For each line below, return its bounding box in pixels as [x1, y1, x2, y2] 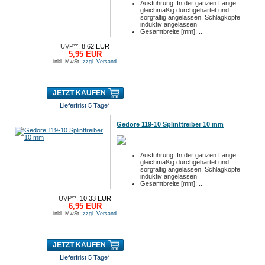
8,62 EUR [82, 43, 110, 50]
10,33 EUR [80, 195, 112, 202]
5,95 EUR [68, 50, 102, 59]
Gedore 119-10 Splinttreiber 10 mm [117, 121, 224, 128]
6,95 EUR [68, 202, 102, 211]
